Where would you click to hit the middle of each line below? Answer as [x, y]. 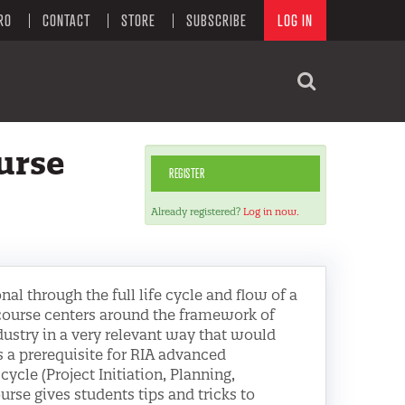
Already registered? [198, 212]
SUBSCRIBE [217, 20]
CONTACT [66, 20]
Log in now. [272, 212]
